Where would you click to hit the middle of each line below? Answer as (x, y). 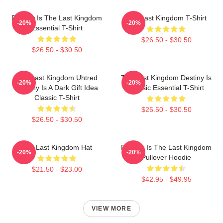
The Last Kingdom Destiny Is (166, 77)
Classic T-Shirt (57, 97)
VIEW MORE (111, 208)
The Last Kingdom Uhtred (57, 77)
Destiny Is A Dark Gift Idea (57, 87)
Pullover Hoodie (166, 157)
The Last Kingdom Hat (57, 147)
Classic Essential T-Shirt (166, 87)
